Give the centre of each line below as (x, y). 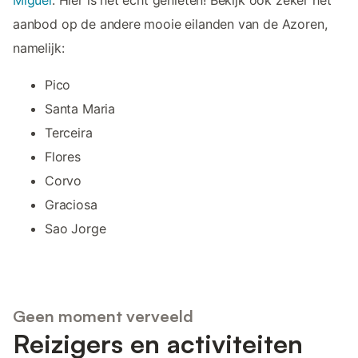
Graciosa (71, 205)
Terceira (69, 133)
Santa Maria (80, 109)
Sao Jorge (76, 229)
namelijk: (39, 48)
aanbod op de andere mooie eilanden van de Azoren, (170, 24)
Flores (63, 157)
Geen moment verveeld (103, 316)
